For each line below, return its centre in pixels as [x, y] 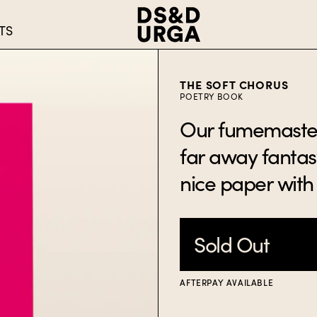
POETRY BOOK [212, 97]
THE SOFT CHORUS [234, 85]
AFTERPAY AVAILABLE [227, 283]
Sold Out [232, 244]
